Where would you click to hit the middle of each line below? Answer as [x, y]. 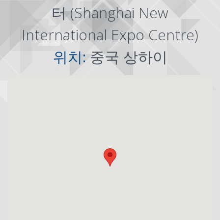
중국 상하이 [128, 57]
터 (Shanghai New [110, 13]
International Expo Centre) [110, 35]
